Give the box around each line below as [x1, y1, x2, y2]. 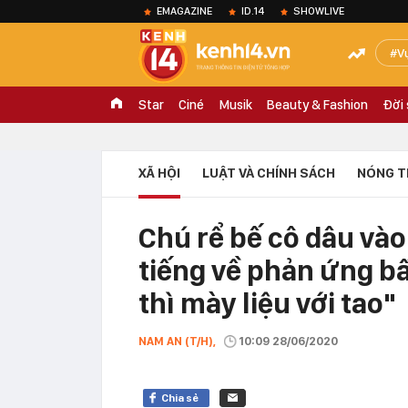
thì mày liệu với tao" [138, 286, 396, 321]
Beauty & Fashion [267, 97, 368, 113]
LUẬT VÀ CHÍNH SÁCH [202, 165, 335, 181]
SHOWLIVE [293, 5, 344, 17]
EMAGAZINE [157, 5, 212, 17]
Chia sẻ [161, 392, 199, 404]
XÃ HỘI [138, 165, 180, 181]
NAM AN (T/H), [138, 334, 216, 348]
